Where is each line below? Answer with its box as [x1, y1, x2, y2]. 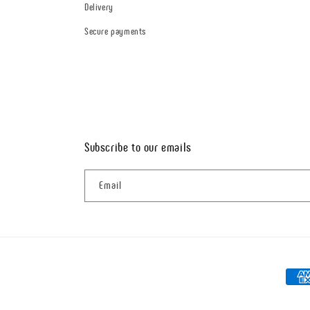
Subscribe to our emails [84, 140, 192, 155]
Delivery [84, 1, 113, 13]
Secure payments [84, 26, 146, 37]
